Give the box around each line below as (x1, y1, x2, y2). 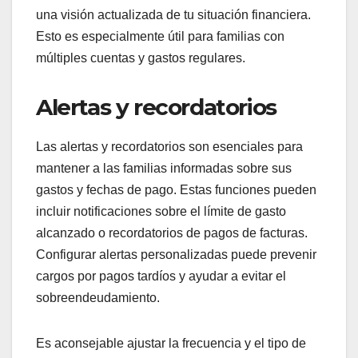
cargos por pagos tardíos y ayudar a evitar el (36, 269, 286, 284)
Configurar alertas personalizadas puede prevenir (36, 248, 316, 262)
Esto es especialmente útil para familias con (36, 30, 284, 44)
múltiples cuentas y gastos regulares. (36, 51, 245, 66)
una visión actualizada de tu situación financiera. (36, 8, 311, 22)
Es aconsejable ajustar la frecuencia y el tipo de (36, 336, 306, 351)
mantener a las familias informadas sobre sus (36, 161, 292, 176)
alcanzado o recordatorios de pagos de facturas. (36, 226, 308, 241)
